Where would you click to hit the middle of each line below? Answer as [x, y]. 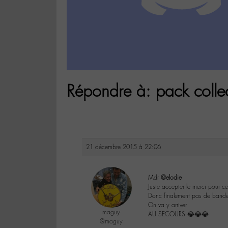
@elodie [171, 178]
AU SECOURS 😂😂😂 [178, 215]
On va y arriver [167, 205]
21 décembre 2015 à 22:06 [123, 147]
